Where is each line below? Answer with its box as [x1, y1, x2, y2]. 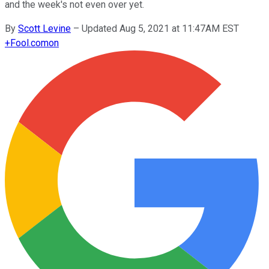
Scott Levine [18, 22, 71, 34]
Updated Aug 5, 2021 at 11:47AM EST [82, 22, 239, 34]
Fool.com [10, 37, 49, 49]
